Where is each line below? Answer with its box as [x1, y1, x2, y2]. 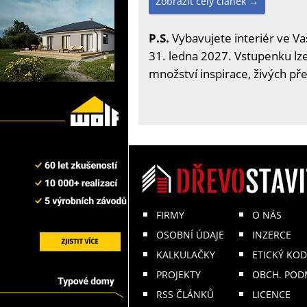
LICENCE [252, 288, 291, 302]
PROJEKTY [156, 268, 201, 282]
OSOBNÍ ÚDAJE [156, 228, 224, 242]
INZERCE [252, 228, 291, 242]
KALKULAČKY [156, 248, 215, 262]
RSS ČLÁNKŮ [156, 288, 214, 302]
